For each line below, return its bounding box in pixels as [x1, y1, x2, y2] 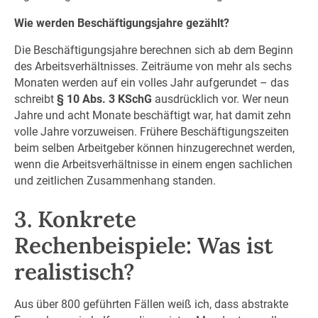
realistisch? [13, 256, 135, 286]
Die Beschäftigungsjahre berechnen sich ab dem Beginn [13, 43, 293, 57]
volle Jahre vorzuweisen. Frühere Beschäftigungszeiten [13, 125, 289, 139]
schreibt [13, 92, 57, 106]
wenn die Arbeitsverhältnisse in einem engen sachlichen [13, 158, 292, 172]
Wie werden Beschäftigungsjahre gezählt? [13, 16, 229, 30]
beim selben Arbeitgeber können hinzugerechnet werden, [13, 141, 295, 155]
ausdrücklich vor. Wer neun [151, 92, 289, 106]
